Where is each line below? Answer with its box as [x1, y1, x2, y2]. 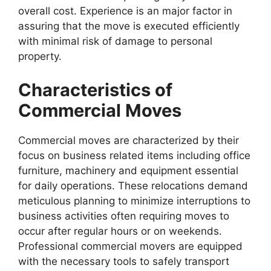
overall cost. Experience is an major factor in [18, 5, 232, 18]
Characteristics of [18, 79, 172, 100]
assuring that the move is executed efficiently [18, 20, 240, 33]
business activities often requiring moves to [18, 209, 229, 222]
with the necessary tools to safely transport [18, 255, 229, 267]
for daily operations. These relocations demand [18, 179, 248, 192]
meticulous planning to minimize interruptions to [18, 194, 250, 207]
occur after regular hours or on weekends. [18, 224, 222, 237]
